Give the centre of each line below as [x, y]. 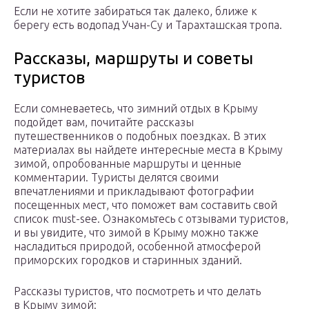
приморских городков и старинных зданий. [128, 260]
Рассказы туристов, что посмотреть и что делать [137, 291]
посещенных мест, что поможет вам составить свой [146, 205]
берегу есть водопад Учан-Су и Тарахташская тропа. [148, 25]
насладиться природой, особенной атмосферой [137, 247]
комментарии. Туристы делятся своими [116, 178]
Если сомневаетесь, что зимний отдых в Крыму [136, 109]
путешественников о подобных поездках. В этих [140, 136]
